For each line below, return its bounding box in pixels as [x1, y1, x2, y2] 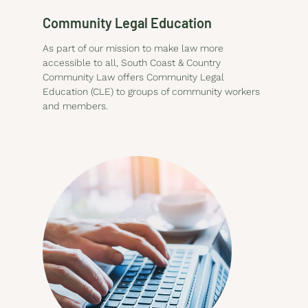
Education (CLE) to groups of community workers [43, 85, 261, 97]
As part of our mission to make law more [43, 42, 224, 54]
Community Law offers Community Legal [43, 71, 225, 82]
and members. [43, 100, 109, 111]
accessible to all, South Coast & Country [43, 56, 221, 68]
